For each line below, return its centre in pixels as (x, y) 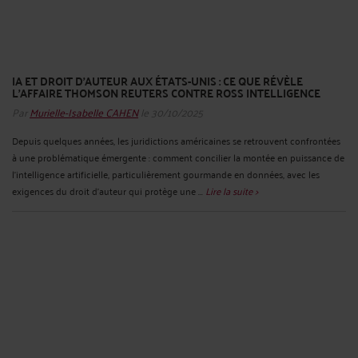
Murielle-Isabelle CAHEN (84, 111)
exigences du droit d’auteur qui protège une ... (109, 190)
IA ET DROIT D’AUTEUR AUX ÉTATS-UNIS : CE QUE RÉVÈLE (157, 80)
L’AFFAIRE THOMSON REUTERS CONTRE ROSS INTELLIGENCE (166, 92)
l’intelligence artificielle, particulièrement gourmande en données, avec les (166, 173)
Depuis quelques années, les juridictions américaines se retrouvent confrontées (176, 140)
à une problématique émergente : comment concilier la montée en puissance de (178, 157)
